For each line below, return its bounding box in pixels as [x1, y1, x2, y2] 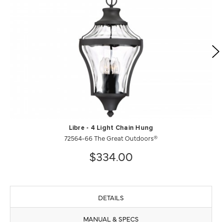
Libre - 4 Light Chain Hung [68, 125, 154, 131]
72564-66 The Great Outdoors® [64, 133, 158, 142]
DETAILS [98, 193, 124, 202]
